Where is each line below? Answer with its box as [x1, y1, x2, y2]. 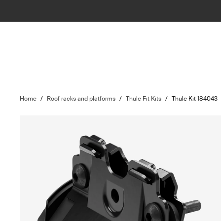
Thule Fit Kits [126, 95, 162, 103]
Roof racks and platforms [47, 95, 116, 103]
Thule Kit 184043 [172, 95, 218, 103]
